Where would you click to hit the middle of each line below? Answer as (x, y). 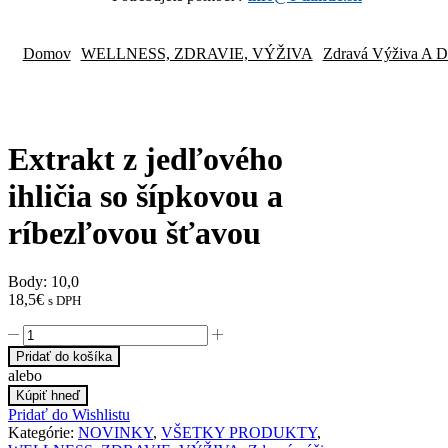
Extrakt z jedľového (145, 158)
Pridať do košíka (64, 357)
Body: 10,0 (43, 282)
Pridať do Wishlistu (69, 415)
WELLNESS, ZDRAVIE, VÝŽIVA (196, 53)
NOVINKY (115, 433)
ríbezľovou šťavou (134, 232)
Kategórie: (43, 433)
